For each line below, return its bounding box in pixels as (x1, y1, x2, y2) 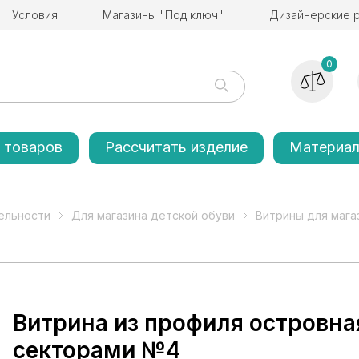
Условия (12, 8, 58, 22)
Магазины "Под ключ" (103, 8, 224, 22)
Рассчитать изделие (104, 139, 248, 155)
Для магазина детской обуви (71, 208, 235, 222)
